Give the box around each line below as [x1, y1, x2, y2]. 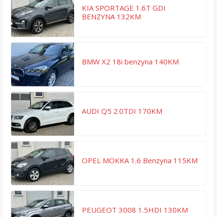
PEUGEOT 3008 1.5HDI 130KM [81, 205, 188, 215]
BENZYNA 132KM [81, 12, 141, 22]
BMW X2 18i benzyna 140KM [81, 57, 179, 67]
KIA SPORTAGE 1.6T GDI [81, 3, 166, 13]
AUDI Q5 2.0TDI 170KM [81, 106, 162, 116]
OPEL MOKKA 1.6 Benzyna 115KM [81, 155, 198, 166]
